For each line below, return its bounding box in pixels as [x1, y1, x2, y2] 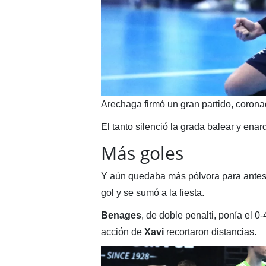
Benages [100, 210, 141, 220]
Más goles [100, 140, 183, 165]
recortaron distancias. [163, 226, 256, 237]
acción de [100, 226, 144, 237]
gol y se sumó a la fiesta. [100, 187, 204, 198]
